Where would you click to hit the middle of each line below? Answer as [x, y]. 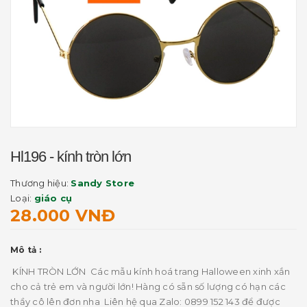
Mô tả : [26, 250]
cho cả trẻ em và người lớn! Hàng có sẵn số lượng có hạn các [148, 286]
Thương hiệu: [41, 183]
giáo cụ [53, 198]
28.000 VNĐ [63, 216]
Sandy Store [102, 183]
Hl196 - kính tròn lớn [71, 157]
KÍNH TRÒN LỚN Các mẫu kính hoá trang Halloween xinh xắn [150, 271]
